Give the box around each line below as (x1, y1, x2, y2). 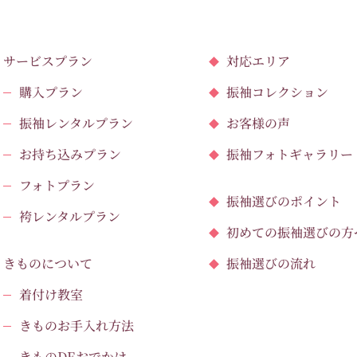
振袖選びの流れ (226, 253, 316, 273)
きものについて (3, 253, 92, 273)
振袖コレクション (226, 82, 328, 101)
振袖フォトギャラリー (226, 144, 353, 163)
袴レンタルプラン (19, 206, 120, 226)
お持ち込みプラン (19, 144, 121, 163)
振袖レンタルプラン (19, 113, 133, 132)
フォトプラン (19, 175, 95, 194)
